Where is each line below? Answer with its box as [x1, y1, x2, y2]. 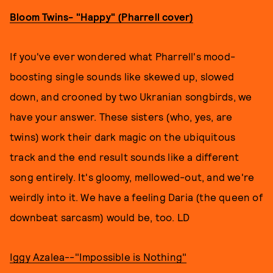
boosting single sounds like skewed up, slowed [10, 70, 235, 82]
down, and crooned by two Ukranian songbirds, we [10, 90, 252, 102]
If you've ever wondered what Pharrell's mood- [10, 50, 236, 62]
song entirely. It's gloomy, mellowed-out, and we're [10, 171, 255, 183]
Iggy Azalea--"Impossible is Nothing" [10, 250, 187, 263]
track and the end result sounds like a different [10, 151, 239, 163]
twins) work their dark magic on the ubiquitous [10, 130, 236, 143]
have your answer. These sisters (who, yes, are [10, 110, 233, 122]
